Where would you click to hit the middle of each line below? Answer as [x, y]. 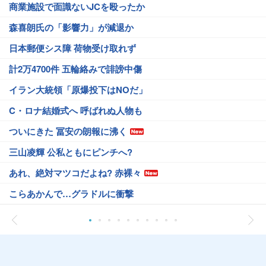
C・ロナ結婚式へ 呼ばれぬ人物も [76, 110]
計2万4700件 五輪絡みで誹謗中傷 [75, 69]
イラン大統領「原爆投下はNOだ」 [78, 89]
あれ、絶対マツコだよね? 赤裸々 [75, 172]
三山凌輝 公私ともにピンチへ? [71, 152]
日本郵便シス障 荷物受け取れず [72, 48]
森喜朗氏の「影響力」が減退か [71, 27]
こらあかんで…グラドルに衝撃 [71, 193]
